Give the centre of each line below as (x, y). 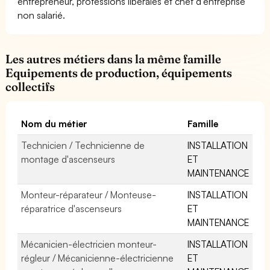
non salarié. (42, 15)
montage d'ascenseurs (68, 159)
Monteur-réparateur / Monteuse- (89, 194)
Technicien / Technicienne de (83, 145)
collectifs (30, 86)
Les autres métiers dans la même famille (114, 59)
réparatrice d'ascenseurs (72, 208)
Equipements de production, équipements (119, 73)
